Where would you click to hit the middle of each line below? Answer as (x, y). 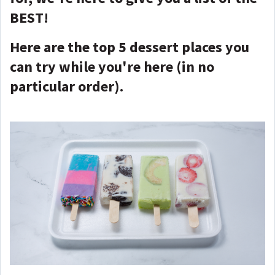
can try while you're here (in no (112, 67)
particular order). (67, 86)
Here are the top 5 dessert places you (130, 47)
